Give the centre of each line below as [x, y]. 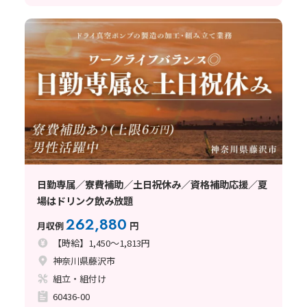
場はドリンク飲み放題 [85, 200]
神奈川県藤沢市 [84, 260]
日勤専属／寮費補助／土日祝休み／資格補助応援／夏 [152, 184]
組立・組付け [80, 278]
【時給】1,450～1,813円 [102, 243]
